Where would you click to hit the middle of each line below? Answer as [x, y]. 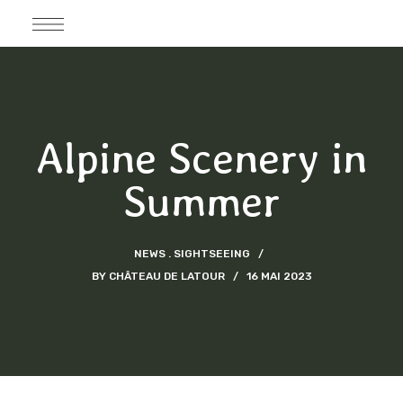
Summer [201, 201]
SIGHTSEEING [212, 254]
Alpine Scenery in [201, 158]
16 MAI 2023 [279, 276]
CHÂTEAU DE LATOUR [166, 276]
